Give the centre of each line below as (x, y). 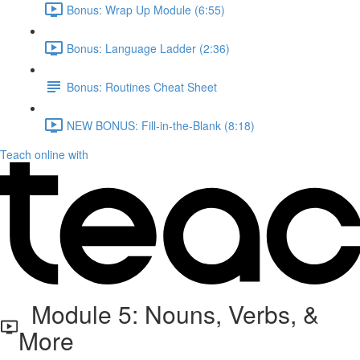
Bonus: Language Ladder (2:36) (148, 48)
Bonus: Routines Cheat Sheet (142, 86)
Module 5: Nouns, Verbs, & (168, 314)
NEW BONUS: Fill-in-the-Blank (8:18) (161, 125)
